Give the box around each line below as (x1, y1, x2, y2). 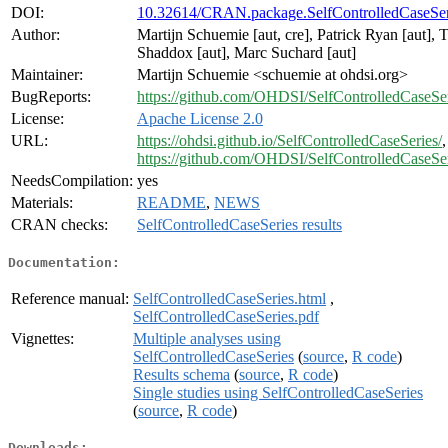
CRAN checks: (11, 216, 108, 234)
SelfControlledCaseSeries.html (133, 289, 326, 307)
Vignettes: (11, 329, 74, 347)
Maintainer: (11, 66, 83, 84)
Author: (11, 26, 60, 44)
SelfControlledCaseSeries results (137, 216, 342, 234)
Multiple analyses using (133, 329, 281, 347)
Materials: (11, 194, 73, 212)
